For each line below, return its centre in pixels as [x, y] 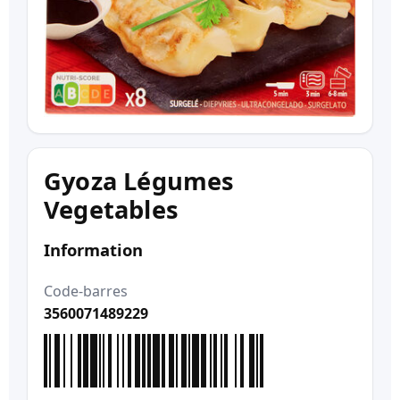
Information [93, 249]
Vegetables [111, 209]
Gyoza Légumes [139, 180]
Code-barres [86, 291]
